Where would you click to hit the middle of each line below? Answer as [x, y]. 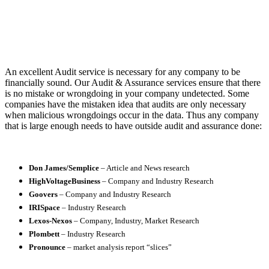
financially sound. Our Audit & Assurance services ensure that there [133, 82]
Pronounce [47, 247]
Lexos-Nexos [51, 220]
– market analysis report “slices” [119, 247]
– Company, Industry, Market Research [137, 220]
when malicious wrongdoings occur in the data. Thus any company [132, 115]
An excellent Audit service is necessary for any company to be [122, 71]
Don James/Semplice [64, 168]
